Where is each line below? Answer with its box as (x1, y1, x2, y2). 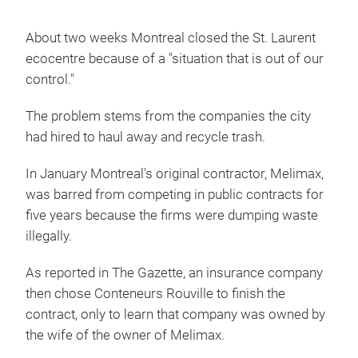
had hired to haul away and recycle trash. (26, 129, 265, 145)
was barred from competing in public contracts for (26, 187, 324, 202)
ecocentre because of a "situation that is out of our (26, 51, 324, 66)
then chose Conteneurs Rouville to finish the (26, 286, 285, 301)
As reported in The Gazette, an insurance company (26, 265, 323, 280)
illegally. (26, 229, 72, 244)
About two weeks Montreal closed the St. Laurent (26, 30, 316, 46)
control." (26, 72, 74, 87)
